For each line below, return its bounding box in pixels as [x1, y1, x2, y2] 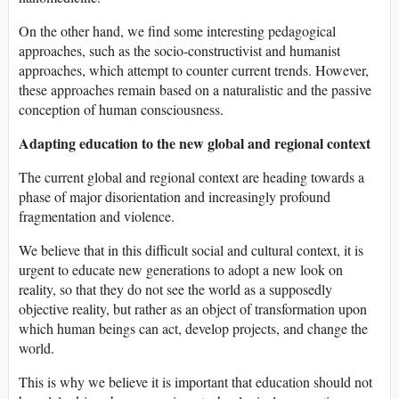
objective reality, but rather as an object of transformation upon [19, 298, 367, 318]
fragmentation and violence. [19, 206, 175, 225]
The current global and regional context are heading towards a [19, 167, 364, 186]
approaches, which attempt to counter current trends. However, [19, 60, 369, 79]
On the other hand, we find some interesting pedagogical [19, 20, 336, 40]
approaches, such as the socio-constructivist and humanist [19, 40, 340, 60]
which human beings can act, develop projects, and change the [19, 318, 368, 338]
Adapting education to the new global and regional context [19, 132, 370, 153]
